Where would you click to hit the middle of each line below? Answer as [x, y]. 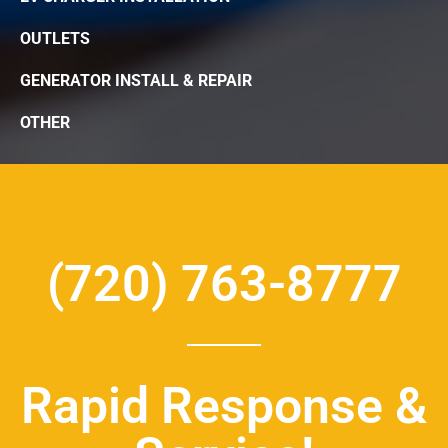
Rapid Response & [224, 406]
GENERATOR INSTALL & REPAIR [136, 80]
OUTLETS [55, 38]
